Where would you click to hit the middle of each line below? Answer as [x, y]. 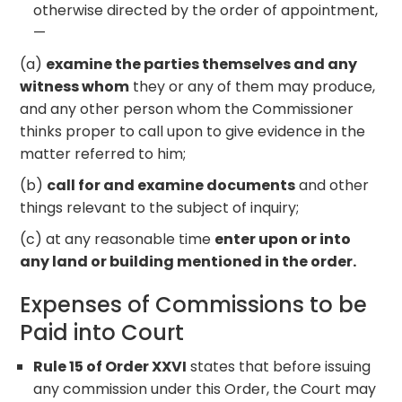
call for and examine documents [171, 185]
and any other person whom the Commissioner [187, 109]
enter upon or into [283, 239]
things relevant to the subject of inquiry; [160, 207]
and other [332, 185]
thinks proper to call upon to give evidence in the [193, 131]
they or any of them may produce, [253, 86]
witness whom [75, 86]
